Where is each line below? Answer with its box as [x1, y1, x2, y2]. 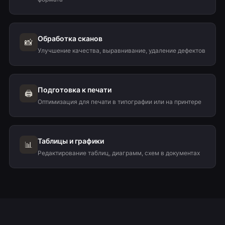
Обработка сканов [37, 34, 102, 43]
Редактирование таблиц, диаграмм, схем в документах [37, 149, 200, 157]
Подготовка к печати [37, 85, 111, 94]
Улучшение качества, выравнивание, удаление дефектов [37, 47, 205, 54]
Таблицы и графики [37, 137, 104, 145]
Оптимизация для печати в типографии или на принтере [37, 98, 201, 105]
